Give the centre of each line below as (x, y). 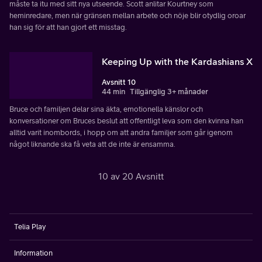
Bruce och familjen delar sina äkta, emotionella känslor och (106, 109)
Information (33, 253)
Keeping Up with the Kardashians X (177, 61)
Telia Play (30, 226)
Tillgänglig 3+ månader (169, 91)
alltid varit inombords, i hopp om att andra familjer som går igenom (121, 132)
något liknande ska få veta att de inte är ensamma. (92, 144)
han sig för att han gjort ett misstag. (68, 27)
